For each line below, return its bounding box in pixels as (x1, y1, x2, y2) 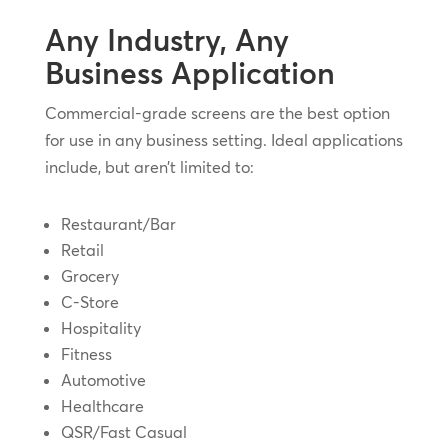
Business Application (44, 55, 335, 93)
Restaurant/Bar (60, 214, 176, 235)
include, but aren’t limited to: (44, 157, 254, 178)
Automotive (60, 370, 146, 391)
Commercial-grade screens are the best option (44, 103, 390, 124)
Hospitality (60, 318, 141, 339)
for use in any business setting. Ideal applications (44, 130, 403, 151)
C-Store (60, 292, 119, 313)
